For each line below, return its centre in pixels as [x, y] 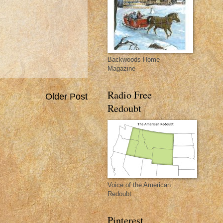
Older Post [66, 97]
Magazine [121, 68]
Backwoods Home [134, 59]
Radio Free [130, 95]
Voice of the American [139, 185]
